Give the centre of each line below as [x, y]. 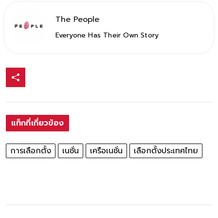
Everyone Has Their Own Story [107, 35]
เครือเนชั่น [106, 151]
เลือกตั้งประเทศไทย [166, 151]
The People [77, 19]
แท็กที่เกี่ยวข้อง [37, 123]
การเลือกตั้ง [30, 151]
